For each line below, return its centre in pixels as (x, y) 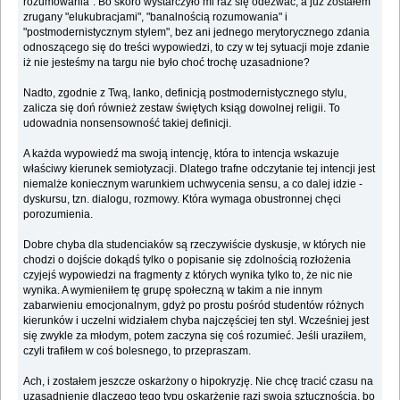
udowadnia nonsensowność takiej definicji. (128, 124)
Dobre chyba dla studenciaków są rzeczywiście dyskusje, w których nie (195, 245)
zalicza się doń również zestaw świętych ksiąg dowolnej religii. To (182, 108)
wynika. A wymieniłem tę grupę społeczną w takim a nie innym (173, 291)
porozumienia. (58, 215)
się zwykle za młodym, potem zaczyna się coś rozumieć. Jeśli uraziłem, (195, 336)
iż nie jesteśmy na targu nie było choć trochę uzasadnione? (167, 63)
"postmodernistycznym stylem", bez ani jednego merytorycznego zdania (197, 33)
